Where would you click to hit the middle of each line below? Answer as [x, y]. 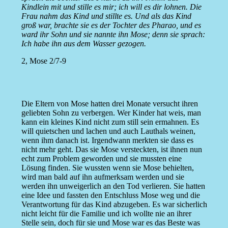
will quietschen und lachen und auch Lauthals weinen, [108, 131]
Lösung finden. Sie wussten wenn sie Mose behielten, [107, 168]
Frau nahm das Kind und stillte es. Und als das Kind [106, 16]
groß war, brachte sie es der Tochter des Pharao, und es [111, 25]
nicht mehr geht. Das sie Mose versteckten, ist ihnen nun [111, 150]
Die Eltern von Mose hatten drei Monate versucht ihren [109, 104]
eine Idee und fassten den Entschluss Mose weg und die [110, 195]
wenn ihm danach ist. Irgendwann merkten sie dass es [107, 140]
